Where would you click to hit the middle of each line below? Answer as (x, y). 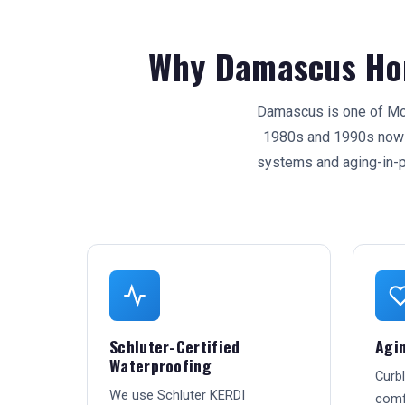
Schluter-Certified (175, 346)
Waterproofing (160, 365)
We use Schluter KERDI (177, 395)
